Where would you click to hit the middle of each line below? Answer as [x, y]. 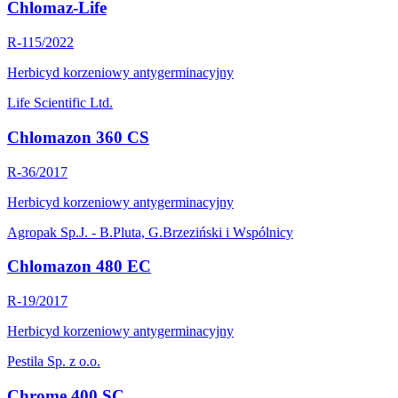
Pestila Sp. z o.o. [54, 362]
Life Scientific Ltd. [60, 103]
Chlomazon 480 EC [79, 267]
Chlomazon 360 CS [78, 137]
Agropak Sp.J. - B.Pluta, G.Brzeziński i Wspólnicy [150, 232]
